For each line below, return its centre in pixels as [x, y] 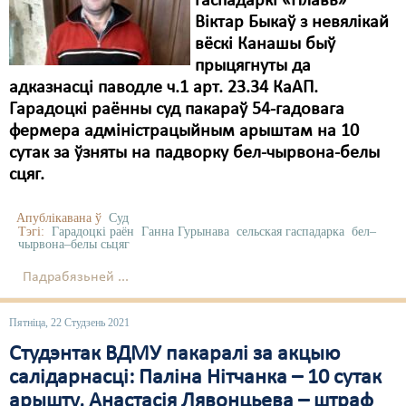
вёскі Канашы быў [265, 44]
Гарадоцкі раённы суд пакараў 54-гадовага [177, 110]
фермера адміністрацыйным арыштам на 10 [184, 131]
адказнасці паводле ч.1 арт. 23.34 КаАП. [164, 88]
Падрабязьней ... [76, 277]
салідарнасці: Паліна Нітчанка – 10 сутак [195, 378]
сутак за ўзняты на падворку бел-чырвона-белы [194, 153]
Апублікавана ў [59, 218]
